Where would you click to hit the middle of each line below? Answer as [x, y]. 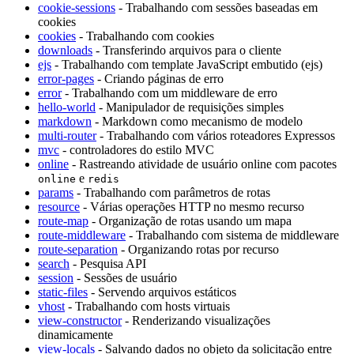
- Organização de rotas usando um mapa [190, 220]
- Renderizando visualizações [196, 320]
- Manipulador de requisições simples [190, 107]
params [56, 192]
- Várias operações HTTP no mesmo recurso [192, 206]
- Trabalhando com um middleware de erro [169, 92]
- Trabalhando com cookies [145, 36]
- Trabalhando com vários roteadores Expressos [216, 135]
